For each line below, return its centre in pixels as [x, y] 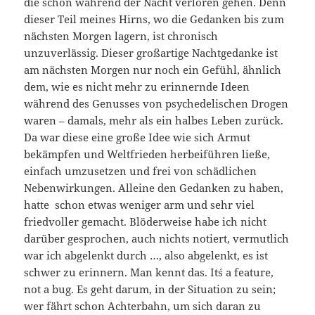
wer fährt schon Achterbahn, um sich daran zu [143, 306]
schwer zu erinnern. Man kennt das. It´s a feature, [149, 272]
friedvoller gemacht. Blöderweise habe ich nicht [146, 222]
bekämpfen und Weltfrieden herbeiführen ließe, [147, 154]
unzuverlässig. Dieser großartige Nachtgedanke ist [151, 53]
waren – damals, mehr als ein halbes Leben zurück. [154, 121]
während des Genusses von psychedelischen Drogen [156, 104]
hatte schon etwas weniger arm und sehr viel [140, 205]
